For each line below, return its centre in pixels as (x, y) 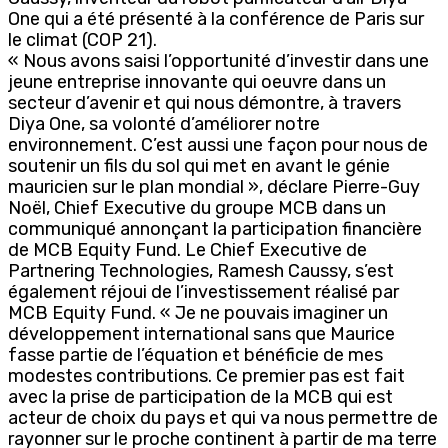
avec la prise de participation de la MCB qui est (200, 396)
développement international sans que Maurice (201, 333)
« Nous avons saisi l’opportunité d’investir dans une (218, 60)
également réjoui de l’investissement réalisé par (203, 291)
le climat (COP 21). (82, 39)
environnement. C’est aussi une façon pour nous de (218, 144)
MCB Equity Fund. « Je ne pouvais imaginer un (198, 312)
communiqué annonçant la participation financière (215, 228)
